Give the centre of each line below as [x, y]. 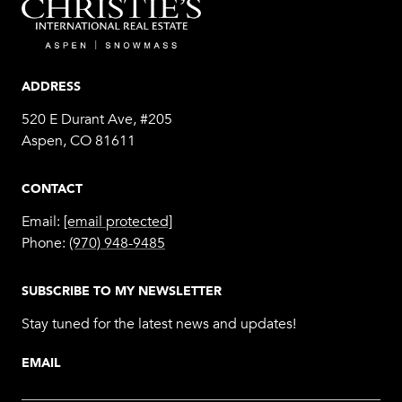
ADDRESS [51, 85]
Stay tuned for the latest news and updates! [159, 323]
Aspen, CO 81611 [79, 140]
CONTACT [52, 188]
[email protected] [118, 221]
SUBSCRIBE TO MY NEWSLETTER [122, 290]
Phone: [45, 243]
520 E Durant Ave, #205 [97, 119]
